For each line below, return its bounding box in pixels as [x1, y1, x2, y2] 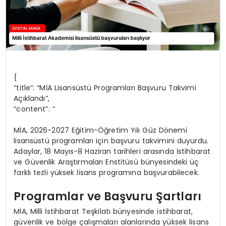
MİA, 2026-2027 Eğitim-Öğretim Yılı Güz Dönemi [14, 125, 187, 135]
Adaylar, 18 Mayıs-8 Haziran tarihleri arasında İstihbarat [14, 146, 211, 156]
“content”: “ [14, 103, 55, 114]
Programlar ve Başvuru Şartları [14, 188, 201, 205]
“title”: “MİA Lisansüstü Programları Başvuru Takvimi [14, 82, 196, 93]
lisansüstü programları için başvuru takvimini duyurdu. [14, 135, 209, 146]
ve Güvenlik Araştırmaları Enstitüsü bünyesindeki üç [14, 156, 199, 167]
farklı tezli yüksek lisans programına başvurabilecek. [14, 167, 199, 178]
